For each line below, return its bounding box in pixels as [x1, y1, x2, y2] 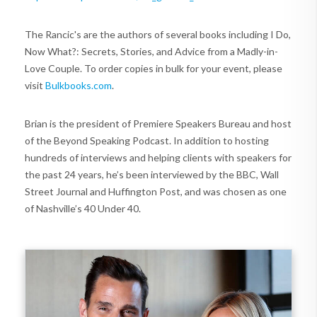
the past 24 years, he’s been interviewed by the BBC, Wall [25, 168, 279, 180]
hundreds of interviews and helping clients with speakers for [25, 151, 292, 163]
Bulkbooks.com [45, 79, 112, 91]
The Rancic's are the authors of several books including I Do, [25, 28, 291, 40]
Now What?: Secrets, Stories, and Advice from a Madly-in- [25, 45, 278, 57]
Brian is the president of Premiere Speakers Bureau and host [25, 117, 292, 129]
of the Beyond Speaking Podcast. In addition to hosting [25, 134, 269, 146]
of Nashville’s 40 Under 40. [25, 202, 143, 214]
